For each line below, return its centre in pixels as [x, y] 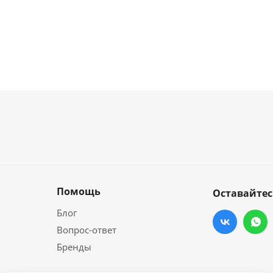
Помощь [79, 191]
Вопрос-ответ [87, 230]
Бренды [74, 247]
